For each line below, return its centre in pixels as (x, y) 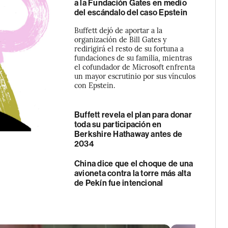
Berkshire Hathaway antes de (128, 134)
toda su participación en (118, 124)
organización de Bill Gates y (120, 39)
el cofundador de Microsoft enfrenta (134, 67)
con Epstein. (94, 85)
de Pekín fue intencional (119, 183)
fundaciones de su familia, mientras (133, 58)
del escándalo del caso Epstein (131, 12)
